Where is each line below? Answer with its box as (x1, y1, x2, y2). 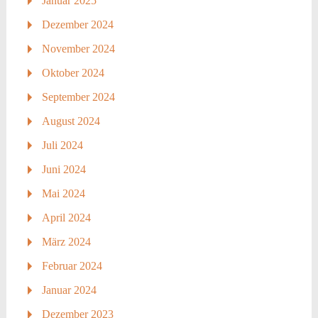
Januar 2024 (41, 283, 97, 296)
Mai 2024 (41, 187, 85, 199)
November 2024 (41, 42, 115, 55)
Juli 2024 (41, 138, 83, 151)
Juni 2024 (41, 163, 86, 175)
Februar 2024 (41, 259, 102, 272)
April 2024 (41, 211, 91, 224)
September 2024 (41, 90, 115, 103)
